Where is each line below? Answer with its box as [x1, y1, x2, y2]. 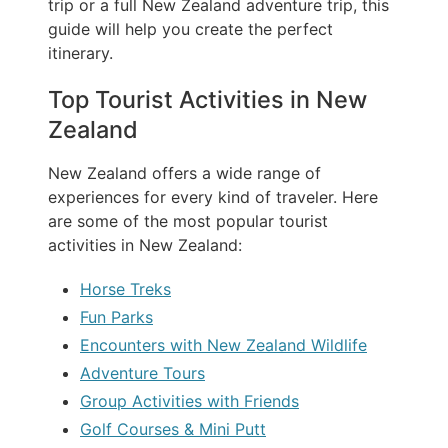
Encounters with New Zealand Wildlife [80, 335, 367, 356]
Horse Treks [80, 279, 171, 300]
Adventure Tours [80, 363, 205, 384]
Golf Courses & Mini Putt [80, 419, 266, 440]
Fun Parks [80, 307, 153, 328]
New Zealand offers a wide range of [48, 163, 321, 184]
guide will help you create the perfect [48, 19, 333, 40]
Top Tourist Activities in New [48, 85, 367, 115]
